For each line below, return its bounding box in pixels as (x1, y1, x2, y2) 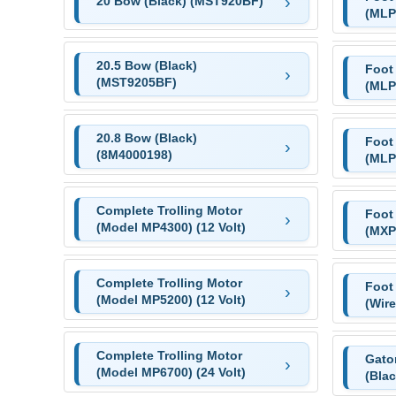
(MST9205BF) (95, 74, 177, 89)
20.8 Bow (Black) (95, 130, 197, 145)
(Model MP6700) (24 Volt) (95, 364, 246, 379)
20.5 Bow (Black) (95, 57, 197, 72)
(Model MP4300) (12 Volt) (95, 219, 246, 234)
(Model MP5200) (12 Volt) (95, 292, 246, 307)
